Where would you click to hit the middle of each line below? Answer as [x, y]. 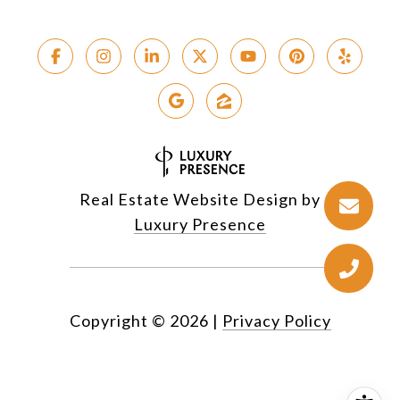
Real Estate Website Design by [200, 200]
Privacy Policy [276, 321]
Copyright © [117, 321]
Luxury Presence [200, 225]
